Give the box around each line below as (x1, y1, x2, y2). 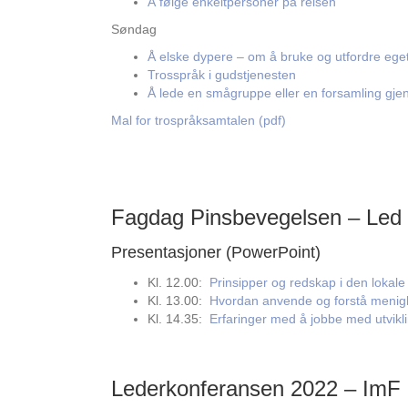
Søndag (111, 22, 157, 36)
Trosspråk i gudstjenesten (148, 67, 296, 82)
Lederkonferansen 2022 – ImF (111, 376, 401, 401)
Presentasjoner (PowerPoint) (111, 243, 321, 261)
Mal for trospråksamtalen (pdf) (111, 113, 286, 127)
